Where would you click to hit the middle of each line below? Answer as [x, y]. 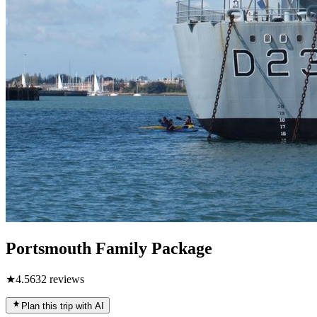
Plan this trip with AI [63, 306]
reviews [65, 279]
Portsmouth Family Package [109, 248]
